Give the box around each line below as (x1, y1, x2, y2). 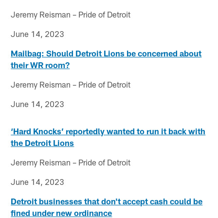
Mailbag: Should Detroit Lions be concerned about (11, 48, 202, 58)
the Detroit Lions (11, 137, 74, 147)
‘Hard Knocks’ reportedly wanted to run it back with (11, 126, 206, 136)
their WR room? (11, 59, 70, 70)
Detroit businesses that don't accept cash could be (11, 196, 203, 206)
